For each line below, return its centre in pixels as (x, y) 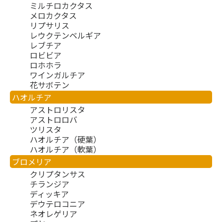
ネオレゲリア (54, 214)
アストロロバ (54, 120)
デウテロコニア (57, 204)
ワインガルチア (57, 75)
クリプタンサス (57, 174)
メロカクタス (53, 16)
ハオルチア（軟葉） (65, 149)
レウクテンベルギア (65, 35)
